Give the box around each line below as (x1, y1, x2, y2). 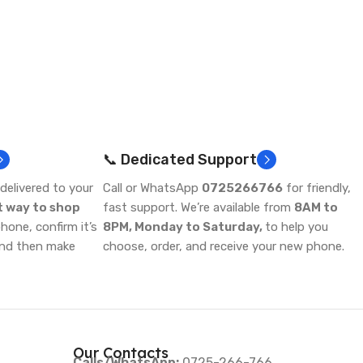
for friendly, (283, 181, 351, 196)
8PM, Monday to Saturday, (103, 220, 265, 235)
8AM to (294, 200, 338, 216)
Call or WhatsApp (103, 181, 202, 196)
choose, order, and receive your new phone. (103, 239, 344, 254)
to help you (265, 220, 328, 235)
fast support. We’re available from (103, 200, 294, 216)
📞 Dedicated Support (103, 151, 257, 169)
